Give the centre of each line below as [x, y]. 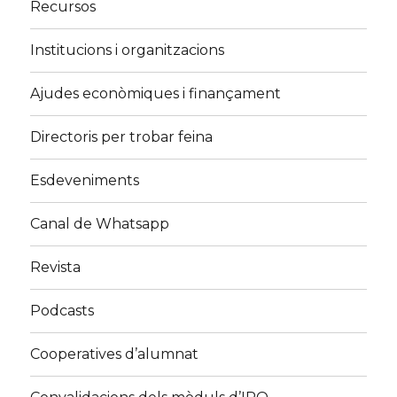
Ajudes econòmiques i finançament [156, 94]
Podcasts [62, 311]
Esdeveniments [85, 181]
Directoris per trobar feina [122, 137]
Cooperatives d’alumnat [115, 354]
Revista [56, 268]
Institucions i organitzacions [128, 51]
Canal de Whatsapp [100, 224]
